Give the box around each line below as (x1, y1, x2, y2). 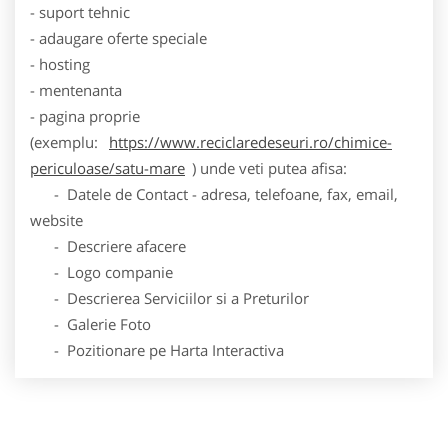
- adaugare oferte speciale (30, 27, 207, 48)
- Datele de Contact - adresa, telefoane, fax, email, (30, 183, 398, 204)
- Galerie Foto (30, 313, 151, 334)
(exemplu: (30, 131, 102, 152)
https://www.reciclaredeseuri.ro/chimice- (109, 131, 392, 152)
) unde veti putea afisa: (192, 157, 347, 178)
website (30, 209, 83, 230)
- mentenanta (30, 79, 122, 100)
